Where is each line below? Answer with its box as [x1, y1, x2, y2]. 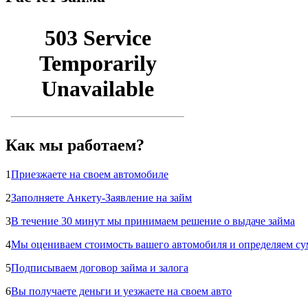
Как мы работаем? [5, 135, 144, 154]
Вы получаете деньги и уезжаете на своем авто [11, 285, 232, 297]
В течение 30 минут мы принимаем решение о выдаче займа [11, 214, 295, 227]
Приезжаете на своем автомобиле [11, 168, 168, 180]
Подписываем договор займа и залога [11, 261, 188, 274]
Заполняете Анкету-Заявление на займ [11, 191, 192, 203]
